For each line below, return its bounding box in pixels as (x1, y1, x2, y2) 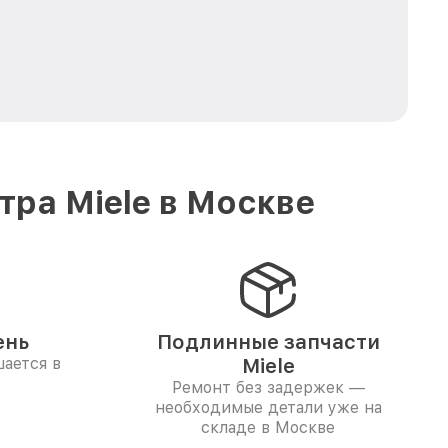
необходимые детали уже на (154, 398, 382, 417)
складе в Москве (201, 418, 335, 437)
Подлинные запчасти (156, 330, 380, 354)
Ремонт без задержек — (171, 378, 365, 397)
